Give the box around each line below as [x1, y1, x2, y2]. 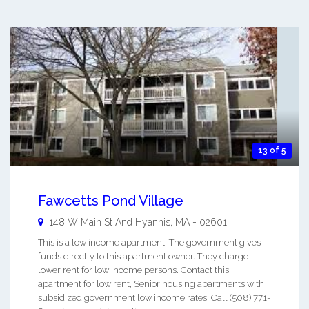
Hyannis [135, 216, 170, 228]
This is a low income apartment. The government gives [38, 237, 261, 248]
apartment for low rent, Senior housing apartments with [38, 278, 264, 289]
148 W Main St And [49, 216, 132, 228]
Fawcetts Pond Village [38, 192, 183, 209]
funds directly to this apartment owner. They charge [38, 250, 248, 261]
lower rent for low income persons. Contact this [38, 264, 229, 275]
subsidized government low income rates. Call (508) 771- [38, 292, 270, 303]
